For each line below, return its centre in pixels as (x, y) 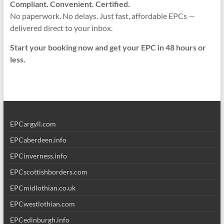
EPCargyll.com (33, 124)
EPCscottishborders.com (48, 172)
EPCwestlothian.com (42, 204)
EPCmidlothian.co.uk (42, 188)
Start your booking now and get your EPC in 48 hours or (108, 47)
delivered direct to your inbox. (61, 28)
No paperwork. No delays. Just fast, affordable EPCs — (102, 16)
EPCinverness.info (38, 156)
